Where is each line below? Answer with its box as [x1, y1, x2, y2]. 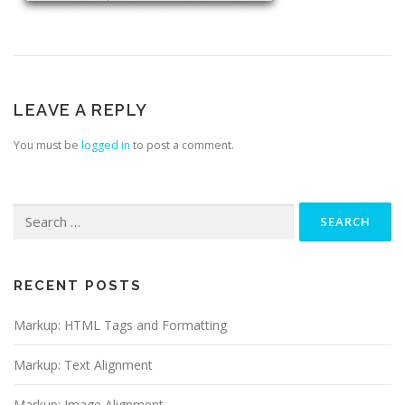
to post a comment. [130, 137, 234, 154]
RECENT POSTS [14, 278, 142, 295]
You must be [14, 137, 81, 154]
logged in [81, 137, 130, 154]
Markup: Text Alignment [14, 356, 153, 374]
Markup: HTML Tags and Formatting [14, 316, 227, 334]
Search [13, 203, 49, 220]
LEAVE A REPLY [14, 100, 148, 120]
